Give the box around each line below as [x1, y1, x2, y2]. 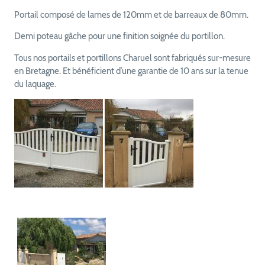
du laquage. [14, 78, 56, 89]
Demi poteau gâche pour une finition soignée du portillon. [14, 31, 225, 42]
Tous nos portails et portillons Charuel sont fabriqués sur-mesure [14, 52, 251, 63]
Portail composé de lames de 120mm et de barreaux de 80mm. [14, 9, 248, 20]
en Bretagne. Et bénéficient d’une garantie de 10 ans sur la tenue [14, 65, 248, 76]
